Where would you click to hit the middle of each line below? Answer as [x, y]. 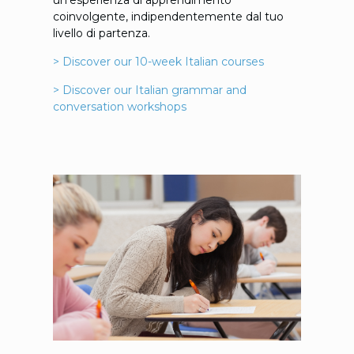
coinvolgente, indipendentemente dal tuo [168, 16]
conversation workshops [119, 106]
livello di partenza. [103, 33]
